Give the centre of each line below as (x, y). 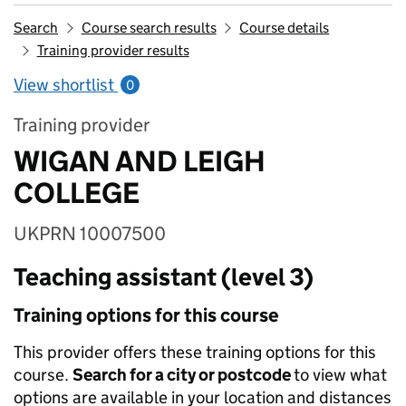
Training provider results (113, 50)
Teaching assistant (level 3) (164, 277)
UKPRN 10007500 (90, 234)
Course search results (149, 28)
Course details (285, 28)
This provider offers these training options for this (195, 352)
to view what (340, 375)
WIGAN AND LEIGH (140, 161)
